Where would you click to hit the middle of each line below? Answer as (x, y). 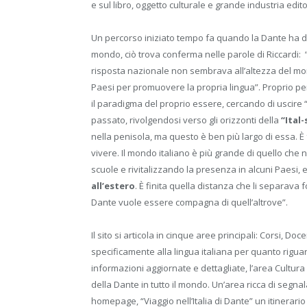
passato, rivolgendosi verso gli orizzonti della (186, 120)
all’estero (113, 186)
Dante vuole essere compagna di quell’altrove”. (189, 202)
